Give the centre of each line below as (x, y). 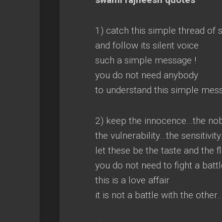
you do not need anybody (147, 75)
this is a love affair (132, 180)
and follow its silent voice (147, 45)
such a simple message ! (146, 60)
